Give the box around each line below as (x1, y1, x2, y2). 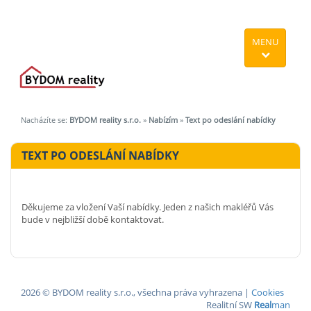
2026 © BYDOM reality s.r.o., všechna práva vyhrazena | (21, 286, 251, 299)
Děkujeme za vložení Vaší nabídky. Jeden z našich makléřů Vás (22, 201, 274, 214)
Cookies (251, 286, 284, 299)
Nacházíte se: (21, 115, 69, 126)
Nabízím (149, 115, 178, 126)
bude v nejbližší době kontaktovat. (22, 213, 164, 226)
